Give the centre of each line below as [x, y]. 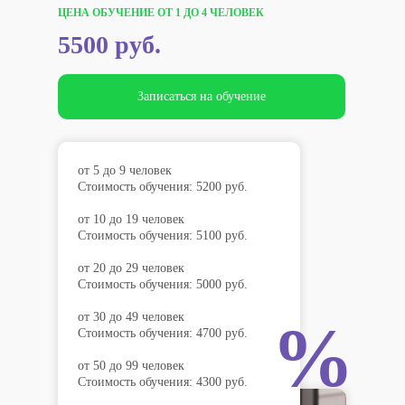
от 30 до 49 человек [131, 316]
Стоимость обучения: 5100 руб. [163, 235]
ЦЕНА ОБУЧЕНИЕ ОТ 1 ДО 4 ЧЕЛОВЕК [161, 12]
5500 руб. [109, 44]
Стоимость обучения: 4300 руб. [163, 381]
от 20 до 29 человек [131, 268]
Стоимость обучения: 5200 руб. [163, 186]
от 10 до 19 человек [131, 219]
